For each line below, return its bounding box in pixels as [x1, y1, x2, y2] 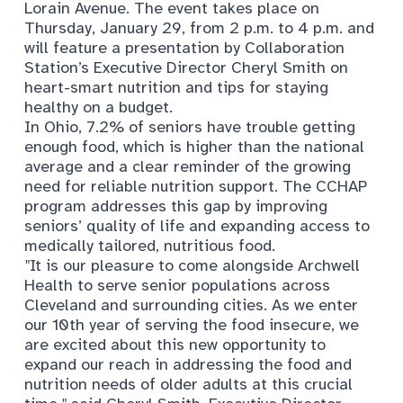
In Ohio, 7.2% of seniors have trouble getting [24, 116, 355, 137]
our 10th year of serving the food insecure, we [24, 314, 359, 335]
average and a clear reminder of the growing [24, 156, 351, 176]
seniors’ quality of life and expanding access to [24, 215, 370, 236]
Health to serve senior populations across [24, 274, 330, 295]
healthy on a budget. [24, 96, 173, 117]
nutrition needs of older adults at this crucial [24, 373, 353, 394]
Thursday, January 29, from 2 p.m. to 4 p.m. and [24, 17, 374, 38]
